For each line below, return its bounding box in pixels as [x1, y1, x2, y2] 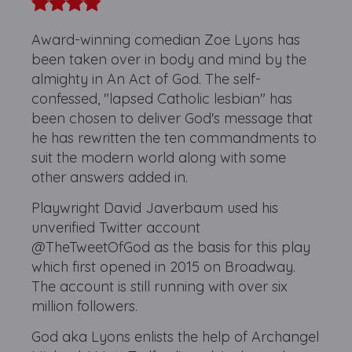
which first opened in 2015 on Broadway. [31, 257, 296, 276]
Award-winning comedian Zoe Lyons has [31, 30, 301, 49]
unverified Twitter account [31, 218, 201, 236]
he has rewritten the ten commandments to [31, 128, 317, 147]
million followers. [31, 296, 138, 315]
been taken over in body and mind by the [31, 49, 307, 68]
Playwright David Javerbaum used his [31, 198, 279, 217]
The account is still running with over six [31, 277, 288, 295]
